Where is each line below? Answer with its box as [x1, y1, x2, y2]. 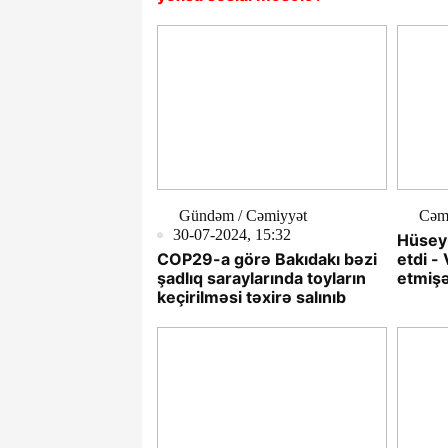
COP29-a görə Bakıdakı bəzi [157, 249, 377, 270]
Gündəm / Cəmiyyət [179, 207, 307, 225]
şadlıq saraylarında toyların [157, 268, 366, 289]
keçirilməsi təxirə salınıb [157, 287, 346, 308]
